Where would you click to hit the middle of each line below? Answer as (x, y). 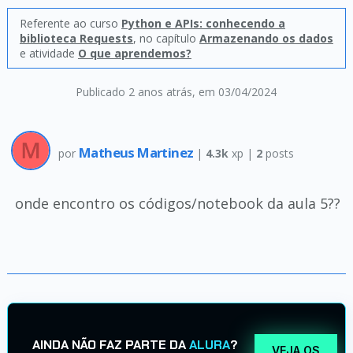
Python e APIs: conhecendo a (203, 23)
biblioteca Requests (76, 38)
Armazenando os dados (266, 38)
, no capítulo (166, 38)
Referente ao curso (70, 23)
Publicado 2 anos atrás (134, 92)
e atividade (48, 53)
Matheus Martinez (137, 152)
